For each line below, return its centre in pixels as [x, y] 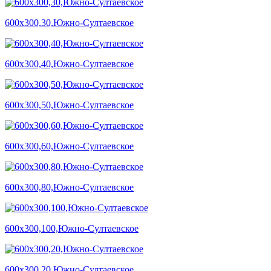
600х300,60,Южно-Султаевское [69, 146]
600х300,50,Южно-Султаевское [69, 105]
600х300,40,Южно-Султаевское [69, 64]
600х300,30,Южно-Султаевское [69, 22]
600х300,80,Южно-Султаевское [69, 187]
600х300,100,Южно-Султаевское [72, 228]
